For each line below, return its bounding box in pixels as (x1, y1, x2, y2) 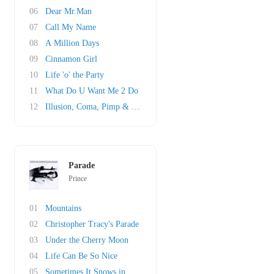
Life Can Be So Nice (45, 251, 117, 261)
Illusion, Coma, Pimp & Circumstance (45, 102, 178, 111)
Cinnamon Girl (45, 54, 97, 64)
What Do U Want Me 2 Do (45, 86, 138, 95)
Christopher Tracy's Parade (45, 220, 139, 229)
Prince (68, 174, 87, 183)
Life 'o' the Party (45, 70, 104, 80)
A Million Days (45, 39, 99, 48)
